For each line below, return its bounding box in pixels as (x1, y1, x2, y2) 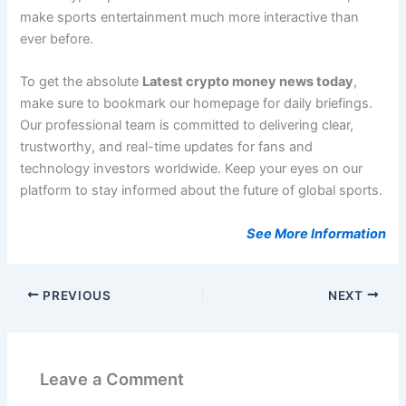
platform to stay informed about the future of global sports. (20, 182, 383, 199)
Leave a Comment (40, 369, 185, 389)
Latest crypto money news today (142, 73, 354, 91)
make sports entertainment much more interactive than (20, 8, 360, 25)
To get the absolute (20, 73, 143, 91)
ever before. (20, 30, 94, 47)
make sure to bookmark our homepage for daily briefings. (20, 95, 373, 112)
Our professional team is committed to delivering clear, (20, 117, 354, 134)
